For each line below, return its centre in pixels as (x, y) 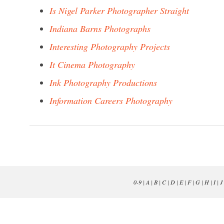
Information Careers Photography (111, 100)
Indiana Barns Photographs (100, 28)
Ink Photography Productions (103, 82)
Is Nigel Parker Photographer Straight (119, 10)
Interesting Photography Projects (110, 46)
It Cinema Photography (92, 64)
